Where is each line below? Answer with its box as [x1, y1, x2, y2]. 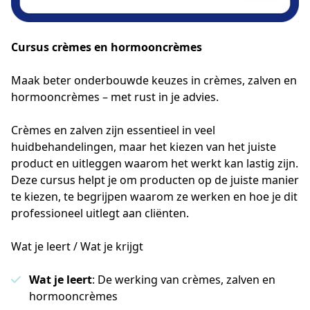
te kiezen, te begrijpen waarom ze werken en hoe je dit [11, 189, 298, 204]
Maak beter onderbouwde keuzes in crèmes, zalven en [11, 73, 297, 88]
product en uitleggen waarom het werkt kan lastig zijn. [11, 156, 298, 171]
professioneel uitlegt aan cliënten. [11, 206, 189, 221]
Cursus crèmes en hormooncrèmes [11, 39, 202, 55]
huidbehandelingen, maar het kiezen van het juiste [11, 139, 276, 154]
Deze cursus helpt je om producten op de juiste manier [11, 172, 299, 188]
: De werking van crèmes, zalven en [92, 272, 275, 287]
